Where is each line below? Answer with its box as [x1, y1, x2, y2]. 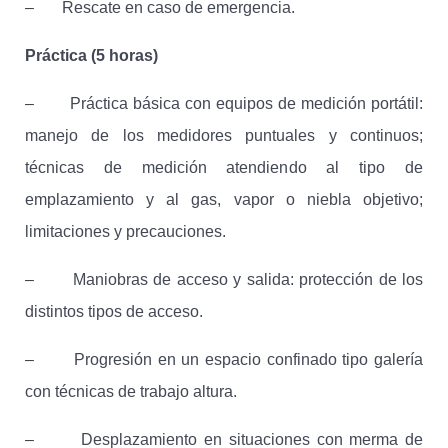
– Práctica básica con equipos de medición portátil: [25, 95, 423, 113]
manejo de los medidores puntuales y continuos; [25, 127, 423, 145]
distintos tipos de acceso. [25, 303, 203, 321]
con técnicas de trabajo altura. [25, 383, 237, 401]
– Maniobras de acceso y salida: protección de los [25, 271, 423, 289]
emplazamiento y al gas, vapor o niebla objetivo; [25, 191, 423, 209]
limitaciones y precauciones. [25, 223, 226, 241]
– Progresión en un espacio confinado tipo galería [25, 351, 423, 369]
